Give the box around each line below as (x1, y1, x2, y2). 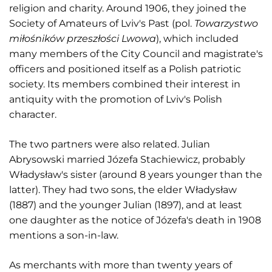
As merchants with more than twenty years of (9, 259, 232, 271)
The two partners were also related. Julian (9, 138, 210, 150)
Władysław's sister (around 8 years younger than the (9, 169, 262, 180)
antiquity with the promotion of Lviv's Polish (9, 93, 222, 105)
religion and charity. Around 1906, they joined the (9, 2, 246, 14)
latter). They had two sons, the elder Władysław (9, 184, 237, 195)
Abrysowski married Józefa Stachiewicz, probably (9, 154, 245, 165)
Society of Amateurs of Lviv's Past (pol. (9, 18, 194, 29)
